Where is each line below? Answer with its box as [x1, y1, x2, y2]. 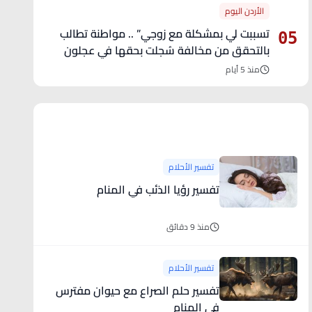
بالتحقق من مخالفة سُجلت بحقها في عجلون [63, 40, 270, 61]
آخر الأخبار [232, 112, 283, 135]
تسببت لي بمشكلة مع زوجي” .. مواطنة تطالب [59, 23, 125, 44]
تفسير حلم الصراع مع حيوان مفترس [55, 280, 219, 301]
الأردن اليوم [224, 3, 264, 19]
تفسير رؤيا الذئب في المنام [96, 179, 219, 200]
